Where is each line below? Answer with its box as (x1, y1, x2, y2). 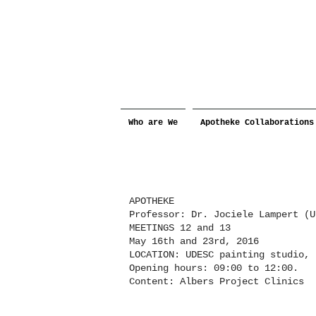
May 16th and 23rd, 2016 (129, 236, 259, 247)
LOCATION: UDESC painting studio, (129, 249, 310, 260)
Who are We (128, 118, 178, 128)
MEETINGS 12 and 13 (129, 222, 231, 233)
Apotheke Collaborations (200, 118, 314, 128)
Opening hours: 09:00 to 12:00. (129, 262, 298, 274)
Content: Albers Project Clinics (129, 276, 304, 287)
